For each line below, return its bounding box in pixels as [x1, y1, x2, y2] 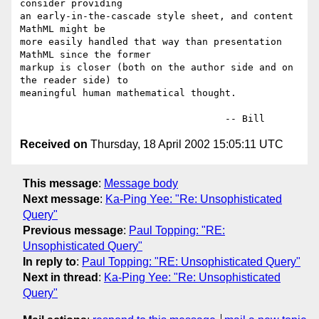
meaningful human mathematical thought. [20, 88, 236, 99]
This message [23, 177, 98, 189]
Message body [104, 177, 178, 189]
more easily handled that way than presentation [20, 36, 282, 48]
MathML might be [20, 23, 105, 35]
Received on [20, 138, 88, 151]
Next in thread [23, 271, 98, 283]
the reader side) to [20, 75, 128, 86]
